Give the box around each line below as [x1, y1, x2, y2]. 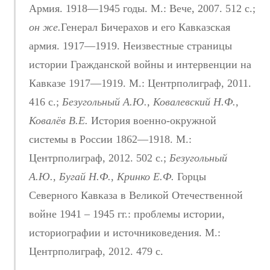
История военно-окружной [88, 115, 216, 127]
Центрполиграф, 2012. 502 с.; [29, 152, 169, 165]
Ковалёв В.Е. [29, 115, 88, 127]
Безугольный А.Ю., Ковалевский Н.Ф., [62, 96, 239, 108]
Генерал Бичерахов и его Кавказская [61, 21, 230, 34]
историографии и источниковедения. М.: [29, 227, 221, 239]
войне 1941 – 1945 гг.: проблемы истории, [29, 208, 225, 221]
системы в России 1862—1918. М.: [29, 133, 192, 146]
